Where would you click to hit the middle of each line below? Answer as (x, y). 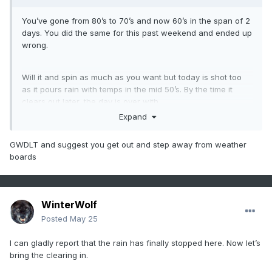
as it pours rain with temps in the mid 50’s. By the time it (127, 90)
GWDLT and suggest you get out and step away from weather (128, 144)
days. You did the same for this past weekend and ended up (137, 33)
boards (24, 156)
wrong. (35, 45)
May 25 (84, 219)
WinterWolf (69, 205)
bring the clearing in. (50, 255)
